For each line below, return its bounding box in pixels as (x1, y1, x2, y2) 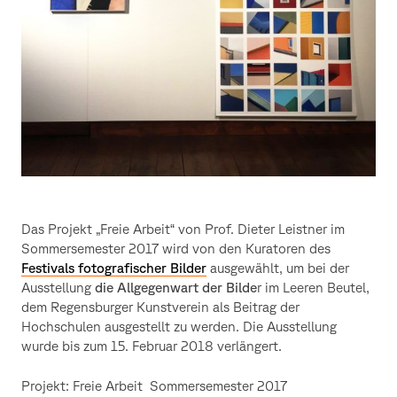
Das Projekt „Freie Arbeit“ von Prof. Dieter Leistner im (21, 220, 345, 237)
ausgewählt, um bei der (206, 259, 349, 276)
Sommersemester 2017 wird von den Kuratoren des (21, 239, 331, 256)
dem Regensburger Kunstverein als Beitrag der (21, 298, 300, 315)
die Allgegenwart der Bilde (95, 278, 257, 295)
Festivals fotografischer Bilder (21, 259, 206, 276)
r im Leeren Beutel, (257, 278, 370, 295)
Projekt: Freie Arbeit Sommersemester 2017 (21, 377, 287, 393)
